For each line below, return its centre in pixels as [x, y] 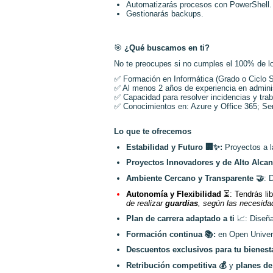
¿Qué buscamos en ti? [167, 48]
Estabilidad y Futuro [166, 147]
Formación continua [165, 234]
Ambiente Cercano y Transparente [191, 178]
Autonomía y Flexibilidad [175, 194]
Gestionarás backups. [165, 14]
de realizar [146, 203]
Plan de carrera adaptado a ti [182, 219]
